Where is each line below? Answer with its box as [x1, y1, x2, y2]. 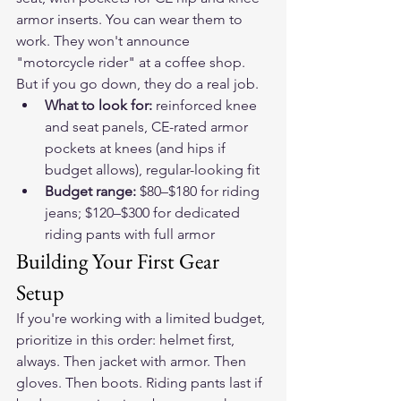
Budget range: [45, 183, 140, 200]
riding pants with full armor [45, 226, 215, 243]
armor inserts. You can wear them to [16, 11, 246, 28]
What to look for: [45, 97, 156, 114]
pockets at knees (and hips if [45, 140, 229, 157]
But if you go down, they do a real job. [16, 75, 259, 92]
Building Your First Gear [16, 247, 224, 275]
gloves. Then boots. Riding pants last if [16, 374, 266, 391]
